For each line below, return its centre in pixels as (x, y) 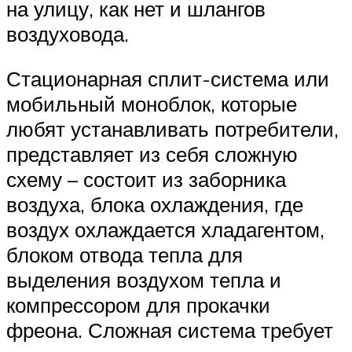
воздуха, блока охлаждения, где (155, 205)
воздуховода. (68, 33)
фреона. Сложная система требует (170, 330)
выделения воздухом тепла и (144, 280)
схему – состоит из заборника (146, 180)
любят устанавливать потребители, (172, 129)
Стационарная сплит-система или (168, 79)
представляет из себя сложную (152, 154)
